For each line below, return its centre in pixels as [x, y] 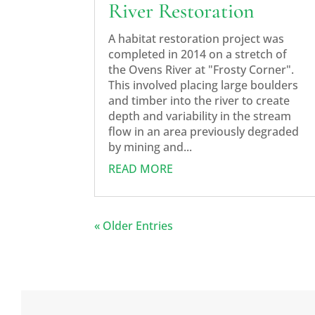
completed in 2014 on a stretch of [198, 54]
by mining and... [150, 147]
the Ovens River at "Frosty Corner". [201, 69]
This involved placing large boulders [204, 85]
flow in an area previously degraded [204, 131]
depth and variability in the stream [200, 116]
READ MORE [141, 168]
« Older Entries [134, 225]
